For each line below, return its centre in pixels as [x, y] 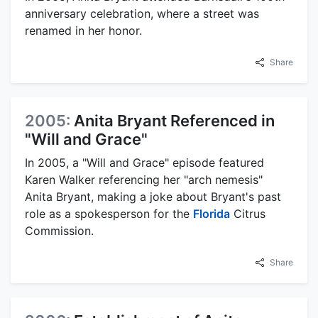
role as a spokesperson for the [109, 213]
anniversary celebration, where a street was [142, 13]
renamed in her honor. [83, 30]
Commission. [59, 230]
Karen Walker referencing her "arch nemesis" [144, 179]
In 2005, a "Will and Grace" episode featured [144, 162]
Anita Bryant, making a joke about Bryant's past [153, 196]
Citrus [248, 213]
